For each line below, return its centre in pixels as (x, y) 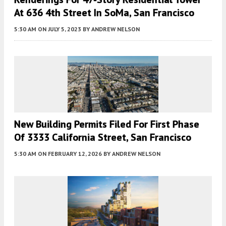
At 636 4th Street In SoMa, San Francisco (104, 12)
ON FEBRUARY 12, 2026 (70, 154)
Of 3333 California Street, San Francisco (103, 137)
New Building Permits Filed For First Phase (107, 124)
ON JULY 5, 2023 (60, 29)
